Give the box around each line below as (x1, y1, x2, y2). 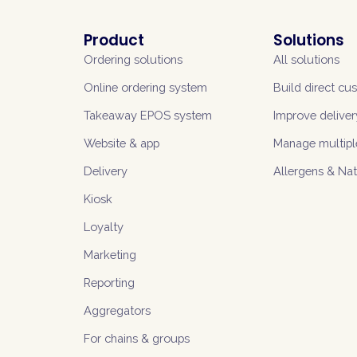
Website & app (83, 136, 159, 150)
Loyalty (83, 220, 124, 233)
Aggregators (83, 304, 151, 317)
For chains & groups (83, 331, 190, 345)
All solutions (273, 53, 340, 66)
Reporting (83, 276, 135, 289)
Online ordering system (83, 80, 207, 94)
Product (83, 29, 144, 51)
